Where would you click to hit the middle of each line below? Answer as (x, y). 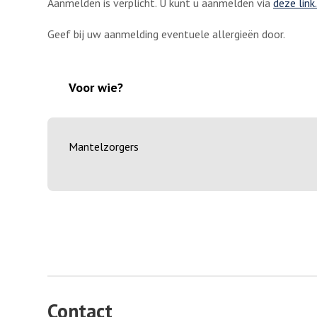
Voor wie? (96, 88)
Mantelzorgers (104, 147)
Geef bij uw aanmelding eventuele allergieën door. (166, 34)
